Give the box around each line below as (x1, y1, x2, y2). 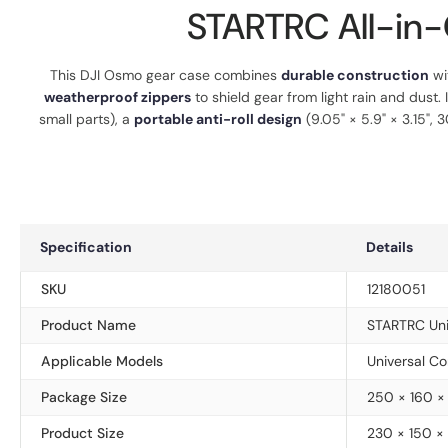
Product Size (41, 424, 124, 442)
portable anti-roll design (133, 110, 302, 128)
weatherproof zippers (44, 88, 191, 106)
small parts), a (38, 110, 134, 128)
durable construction (281, 66, 429, 84)
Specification (40, 238, 132, 256)
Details (366, 238, 413, 256)
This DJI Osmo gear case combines (50, 66, 281, 84)
